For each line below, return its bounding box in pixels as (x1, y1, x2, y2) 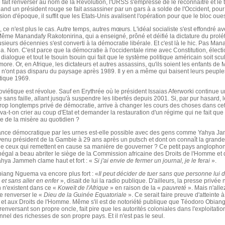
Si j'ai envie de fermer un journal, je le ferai (94, 157, 210, 164)
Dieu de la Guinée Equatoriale (44, 191, 127, 198)
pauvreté (162, 184, 186, 191)
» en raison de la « (108, 184, 162, 191)
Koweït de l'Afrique (58, 184, 108, 191)
